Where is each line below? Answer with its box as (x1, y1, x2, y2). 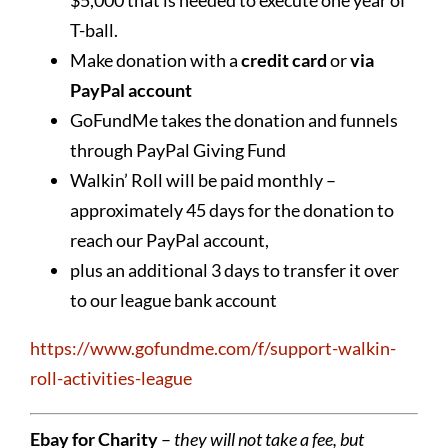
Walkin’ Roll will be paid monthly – (69, 168, 336, 191)
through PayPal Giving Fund (69, 138, 286, 161)
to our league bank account (69, 288, 277, 311)
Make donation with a (69, 48, 241, 71)
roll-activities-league (29, 366, 192, 389)
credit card (240, 48, 330, 71)
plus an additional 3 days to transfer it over (69, 258, 399, 281)
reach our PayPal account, (69, 228, 269, 251)
